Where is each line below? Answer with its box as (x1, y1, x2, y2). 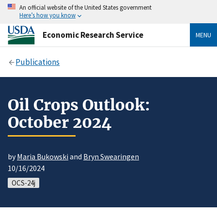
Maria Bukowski (17, 152, 68, 162)
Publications (15, 56, 60, 67)
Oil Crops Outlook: (8, 95, 150, 115)
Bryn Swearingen (83, 152, 139, 162)
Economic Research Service (43, 29, 143, 40)
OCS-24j (12, 178, 35, 188)
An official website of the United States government (19, 3, 152, 11)
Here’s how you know (19, 11, 76, 19)
